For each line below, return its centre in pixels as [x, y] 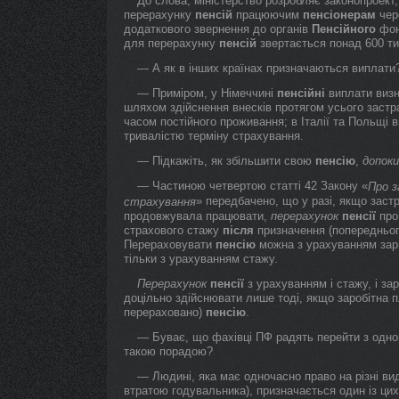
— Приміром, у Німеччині [207, 93]
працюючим [268, 15]
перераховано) [165, 312]
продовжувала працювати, [197, 216]
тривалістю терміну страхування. [214, 136]
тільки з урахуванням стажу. [201, 259]
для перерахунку [171, 43]
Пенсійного [344, 29]
